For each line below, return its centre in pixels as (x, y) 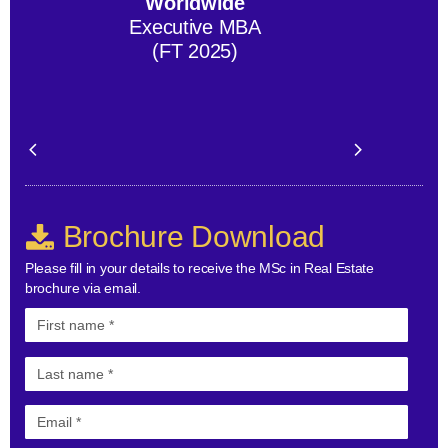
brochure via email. (83, 287)
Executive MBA (195, 26)
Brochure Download (190, 236)
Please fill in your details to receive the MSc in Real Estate (199, 267)
